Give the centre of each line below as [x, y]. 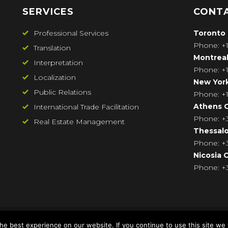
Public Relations [62, 92]
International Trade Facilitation [86, 107]
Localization [54, 77]
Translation [52, 48]
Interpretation [58, 63]
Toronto [209, 33]
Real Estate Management [79, 122]
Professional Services [71, 33]
